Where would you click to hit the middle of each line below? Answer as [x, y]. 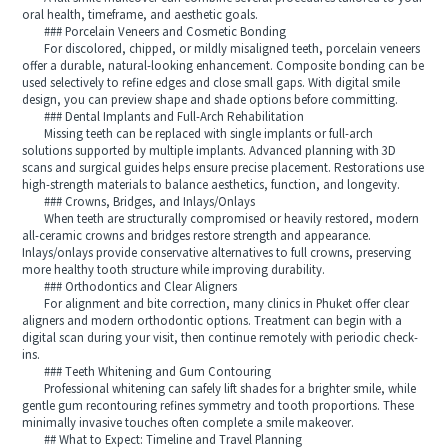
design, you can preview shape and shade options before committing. [210, 100]
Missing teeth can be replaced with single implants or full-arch [198, 134]
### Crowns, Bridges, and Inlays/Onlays [139, 202]
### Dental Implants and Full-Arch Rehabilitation [163, 117]
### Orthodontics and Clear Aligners [130, 287]
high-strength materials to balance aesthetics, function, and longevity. [211, 185]
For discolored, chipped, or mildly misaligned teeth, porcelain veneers [221, 49]
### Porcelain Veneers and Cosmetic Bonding [154, 32]
